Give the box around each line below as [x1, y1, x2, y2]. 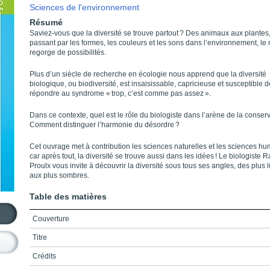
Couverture [33, 215, 69, 223]
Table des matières [30, 192, 107, 201]
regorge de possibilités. [30, 48, 106, 57]
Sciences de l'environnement [30, 2, 139, 12]
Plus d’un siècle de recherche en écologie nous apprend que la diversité [30, 70, 266, 78]
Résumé [30, 17, 63, 27]
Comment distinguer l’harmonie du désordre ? [30, 121, 180, 129]
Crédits [33, 252, 56, 260]
